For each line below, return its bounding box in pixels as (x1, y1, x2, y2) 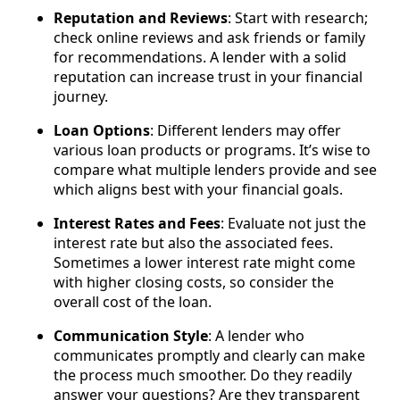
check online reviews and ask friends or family (54, 28, 365, 48)
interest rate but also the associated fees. (54, 233, 333, 254)
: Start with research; (228, 8, 368, 29)
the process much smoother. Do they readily (54, 365, 352, 386)
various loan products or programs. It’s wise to (54, 140, 371, 161)
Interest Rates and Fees (54, 213, 221, 234)
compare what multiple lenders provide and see (54, 160, 377, 180)
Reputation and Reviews (54, 8, 228, 29)
